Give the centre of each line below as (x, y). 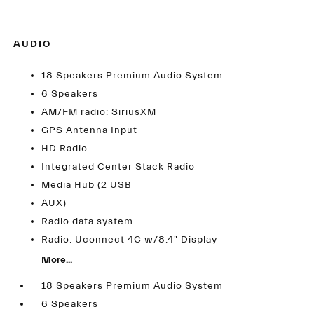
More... (57, 260)
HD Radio (65, 149)
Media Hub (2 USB (87, 185)
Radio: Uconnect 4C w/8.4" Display (130, 240)
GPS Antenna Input (90, 131)
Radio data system (88, 222)
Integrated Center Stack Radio (118, 167)
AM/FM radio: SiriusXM (99, 112)
